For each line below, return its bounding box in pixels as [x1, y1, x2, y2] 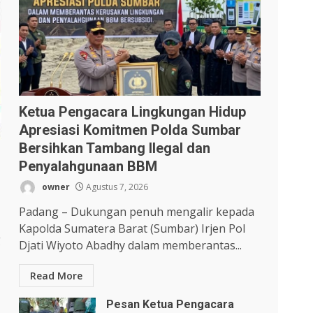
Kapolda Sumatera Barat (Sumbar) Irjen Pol [19, 221, 246, 237]
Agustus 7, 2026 [84, 181, 149, 194]
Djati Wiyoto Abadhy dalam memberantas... [19, 238, 242, 254]
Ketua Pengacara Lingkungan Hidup [19, 103, 247, 121]
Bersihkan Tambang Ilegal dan [19, 140, 211, 157]
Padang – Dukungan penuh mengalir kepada [19, 204, 255, 220]
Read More [30, 269, 83, 283]
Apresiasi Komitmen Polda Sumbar [19, 122, 242, 139]
